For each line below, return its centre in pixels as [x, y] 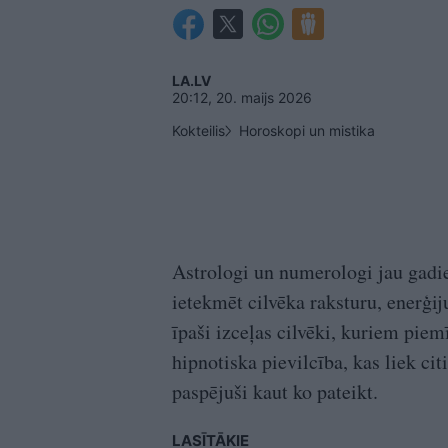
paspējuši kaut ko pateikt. [275, 392]
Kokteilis [198, 131]
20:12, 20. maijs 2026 [242, 98]
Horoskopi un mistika [307, 131]
